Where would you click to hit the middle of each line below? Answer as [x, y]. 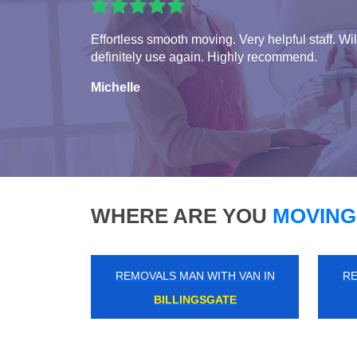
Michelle [116, 87]
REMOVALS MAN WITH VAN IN [195, 275]
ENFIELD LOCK [195, 299]
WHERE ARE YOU [179, 216]
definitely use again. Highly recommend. [204, 57]
